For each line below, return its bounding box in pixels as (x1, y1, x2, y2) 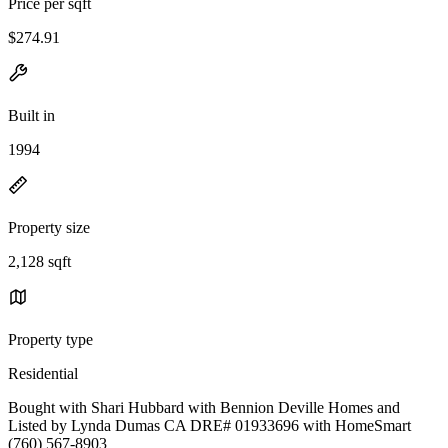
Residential (8, 364, 78, 382)
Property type (8, 330, 93, 348)
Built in (8, 106, 55, 124)
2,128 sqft (8, 252, 71, 270)
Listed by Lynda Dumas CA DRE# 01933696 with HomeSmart (8, 416, 411, 434)
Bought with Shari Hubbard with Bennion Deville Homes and (8, 398, 400, 416)
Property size (8, 218, 90, 236)
